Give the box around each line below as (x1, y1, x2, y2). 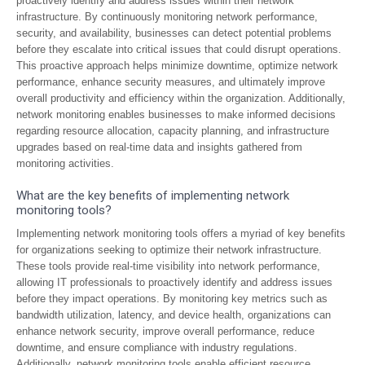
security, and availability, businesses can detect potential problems (16, 27, 332, 39)
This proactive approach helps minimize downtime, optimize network (16, 59, 338, 72)
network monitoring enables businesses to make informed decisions (16, 108, 336, 121)
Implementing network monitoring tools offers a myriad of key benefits (16, 227, 345, 240)
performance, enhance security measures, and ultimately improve (16, 76, 325, 88)
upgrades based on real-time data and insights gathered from (16, 141, 302, 153)
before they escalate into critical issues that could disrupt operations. (16, 43, 341, 55)
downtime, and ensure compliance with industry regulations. (16, 341, 297, 354)
